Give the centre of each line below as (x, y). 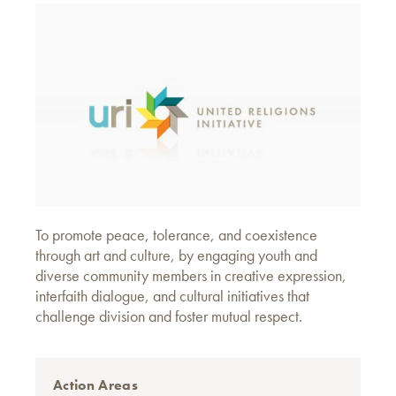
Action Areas (95, 385)
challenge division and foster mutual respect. (169, 316)
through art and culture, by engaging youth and (176, 255)
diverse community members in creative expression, (191, 275)
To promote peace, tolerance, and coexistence (176, 235)
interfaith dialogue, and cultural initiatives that (172, 296)
